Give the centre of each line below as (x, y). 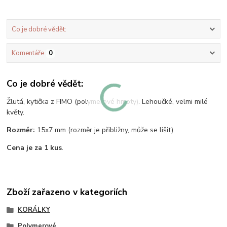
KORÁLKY (34, 210)
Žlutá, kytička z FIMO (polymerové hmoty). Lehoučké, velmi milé (107, 102)
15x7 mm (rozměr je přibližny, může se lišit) (104, 130)
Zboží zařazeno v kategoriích (67, 192)
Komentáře (28, 53)
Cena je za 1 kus (34, 148)
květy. (16, 112)
